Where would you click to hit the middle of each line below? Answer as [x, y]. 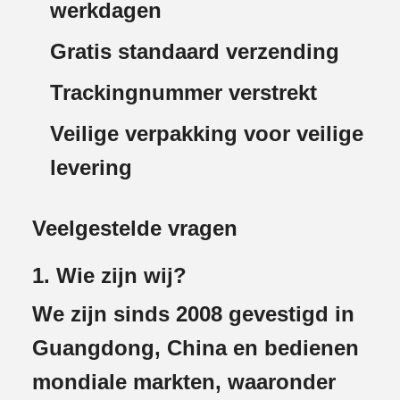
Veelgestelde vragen [135, 229]
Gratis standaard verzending [195, 52]
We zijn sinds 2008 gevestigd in [193, 314]
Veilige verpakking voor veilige [207, 134]
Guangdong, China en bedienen [196, 348]
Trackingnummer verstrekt [183, 93]
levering [91, 168]
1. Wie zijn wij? [109, 276]
